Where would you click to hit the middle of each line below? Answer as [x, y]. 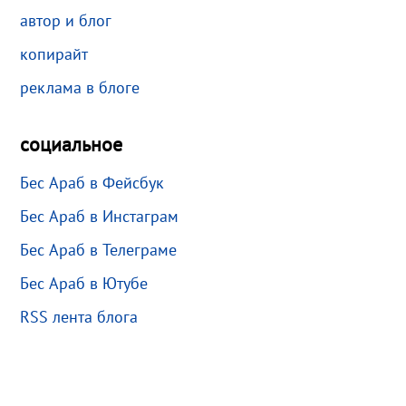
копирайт [54, 53]
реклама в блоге [80, 87]
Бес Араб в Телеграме [99, 249]
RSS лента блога [79, 316]
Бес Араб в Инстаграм [100, 216]
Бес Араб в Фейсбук [92, 182]
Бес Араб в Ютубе [84, 283]
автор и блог [66, 20]
